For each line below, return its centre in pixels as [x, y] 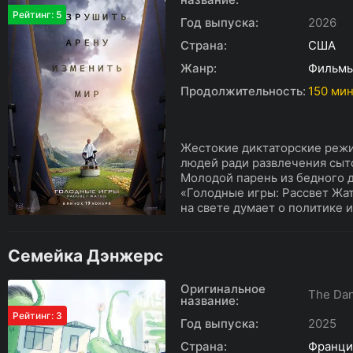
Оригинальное [223, 289]
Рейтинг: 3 [37, 316]
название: [210, 301]
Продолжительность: [243, 91]
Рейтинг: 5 [37, 15]
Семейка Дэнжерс [85, 256]
